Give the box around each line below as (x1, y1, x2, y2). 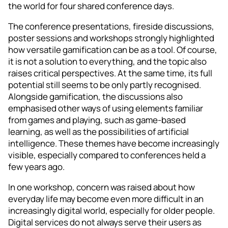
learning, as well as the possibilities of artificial (8, 125, 189, 137)
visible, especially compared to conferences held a (8, 149, 206, 161)
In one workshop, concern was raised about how (8, 181, 195, 193)
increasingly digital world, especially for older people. (8, 204, 215, 216)
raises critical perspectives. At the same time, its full (8, 67, 212, 79)
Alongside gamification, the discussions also (8, 90, 183, 102)
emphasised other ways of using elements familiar (8, 102, 203, 114)
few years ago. (8, 160, 65, 173)
